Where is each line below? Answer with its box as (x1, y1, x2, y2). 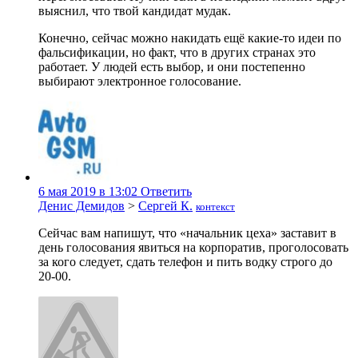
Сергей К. (138, 199, 193, 213)
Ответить (141, 185, 192, 199)
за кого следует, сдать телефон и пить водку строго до (38, 255, 332, 269)
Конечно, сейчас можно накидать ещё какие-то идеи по (38, 31, 341, 46)
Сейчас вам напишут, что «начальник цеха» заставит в (38, 226, 336, 241)
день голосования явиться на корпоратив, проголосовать (38, 241, 348, 255)
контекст (196, 201, 235, 213)
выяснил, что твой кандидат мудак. (38, 4, 231, 18)
